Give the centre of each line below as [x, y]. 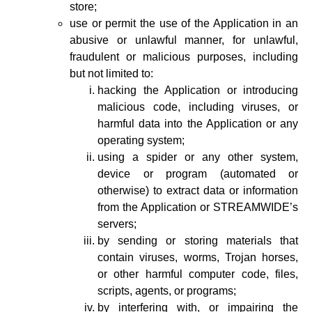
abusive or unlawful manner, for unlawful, [184, 40]
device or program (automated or [198, 174]
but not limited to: [111, 73]
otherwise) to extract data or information [198, 190]
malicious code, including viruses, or [198, 107]
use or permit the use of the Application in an [184, 23]
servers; [117, 224]
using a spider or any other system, [198, 157]
